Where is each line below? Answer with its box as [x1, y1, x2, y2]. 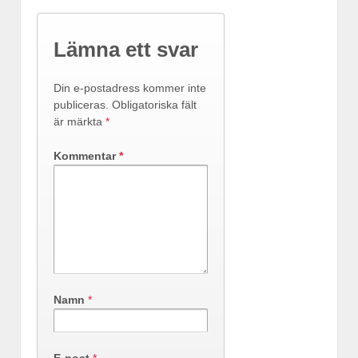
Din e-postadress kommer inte [54, 81, 206, 94]
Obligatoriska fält [112, 97, 197, 111]
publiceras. [54, 97, 109, 111]
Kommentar [54, 149, 119, 163]
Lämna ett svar [54, 38, 198, 62]
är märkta [54, 114, 105, 128]
